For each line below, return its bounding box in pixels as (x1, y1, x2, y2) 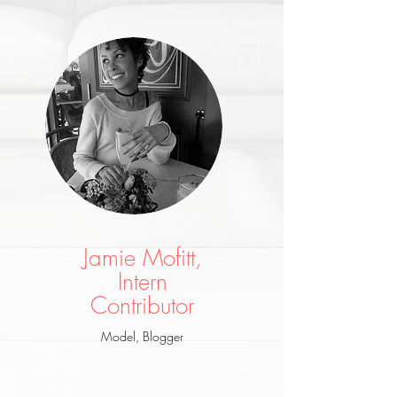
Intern (117, 267, 167, 298)
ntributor (120, 291, 194, 322)
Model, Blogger (100, 328, 183, 346)
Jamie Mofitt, (82, 243, 202, 274)
